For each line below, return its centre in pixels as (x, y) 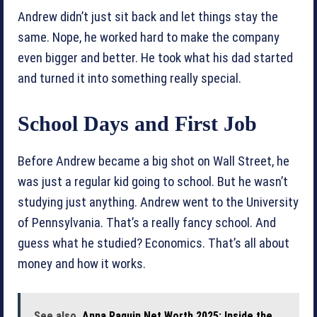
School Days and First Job (137, 123)
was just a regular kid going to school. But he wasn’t (153, 181)
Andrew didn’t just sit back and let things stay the (148, 17)
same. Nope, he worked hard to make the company (149, 37)
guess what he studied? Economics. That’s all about (154, 243)
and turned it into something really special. (129, 78)
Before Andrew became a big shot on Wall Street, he (154, 161)
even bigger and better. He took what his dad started (155, 58)
